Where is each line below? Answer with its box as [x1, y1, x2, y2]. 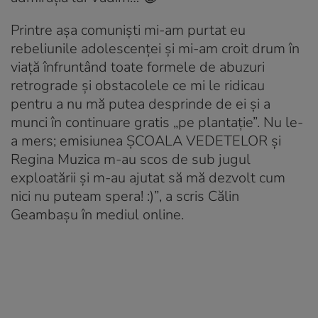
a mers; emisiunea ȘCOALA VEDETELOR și [11, 131, 281, 150]
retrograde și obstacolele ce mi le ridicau [11, 75, 265, 95]
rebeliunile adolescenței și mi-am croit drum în [11, 38, 300, 58]
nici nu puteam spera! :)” [11, 186, 159, 206]
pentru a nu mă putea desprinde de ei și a [11, 94, 270, 114]
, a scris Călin [159, 186, 239, 206]
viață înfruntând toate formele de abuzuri [11, 57, 265, 77]
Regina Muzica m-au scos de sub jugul [11, 149, 251, 169]
